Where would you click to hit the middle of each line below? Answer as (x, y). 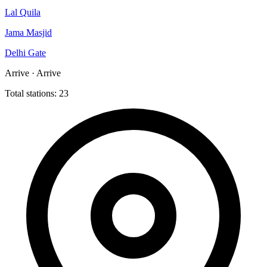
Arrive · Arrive (33, 73)
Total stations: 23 (37, 94)
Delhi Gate (25, 53)
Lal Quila (23, 13)
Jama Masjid (28, 33)
